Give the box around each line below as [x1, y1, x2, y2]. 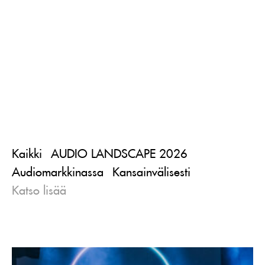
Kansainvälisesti [112, 163, 190, 180]
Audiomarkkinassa [12, 163, 104, 180]
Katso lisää [12, 181, 66, 199]
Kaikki [12, 144, 42, 162]
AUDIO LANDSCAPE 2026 [51, 144, 188, 162]
